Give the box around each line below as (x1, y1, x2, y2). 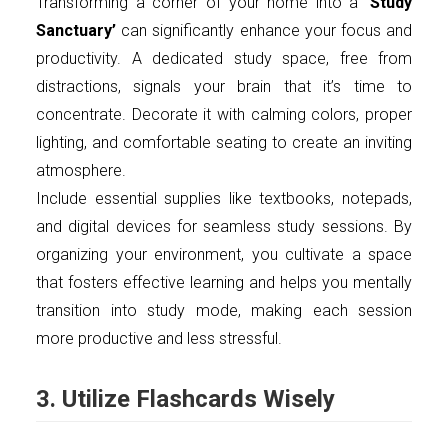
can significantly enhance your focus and (116, 21, 412, 41)
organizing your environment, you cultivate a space (36, 245, 412, 265)
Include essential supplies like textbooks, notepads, (36, 189, 412, 209)
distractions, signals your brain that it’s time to (36, 77, 412, 97)
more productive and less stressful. (36, 329, 282, 349)
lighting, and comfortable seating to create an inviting (36, 133, 412, 153)
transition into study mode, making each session (36, 301, 412, 321)
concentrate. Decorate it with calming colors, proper (36, 105, 412, 125)
